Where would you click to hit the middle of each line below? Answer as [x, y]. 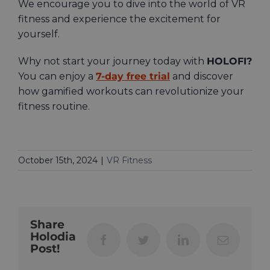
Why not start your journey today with [112, 61]
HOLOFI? [229, 61]
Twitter [164, 240]
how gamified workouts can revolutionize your [131, 92]
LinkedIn [208, 240]
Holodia [53, 237]
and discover [202, 77]
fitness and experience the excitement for [119, 19]
